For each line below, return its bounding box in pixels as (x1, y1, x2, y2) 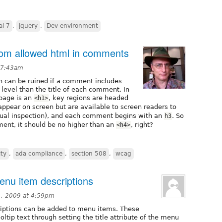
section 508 (71, 150, 107, 158)
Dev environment (47, 22, 98, 30)
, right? (131, 121, 153, 129)
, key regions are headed (49, 94, 128, 102)
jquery (19, 22, 38, 30)
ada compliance (15, 150, 62, 158)
